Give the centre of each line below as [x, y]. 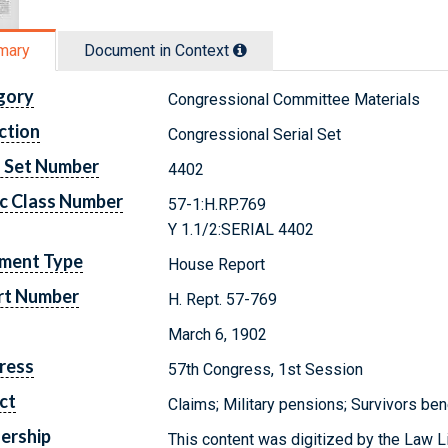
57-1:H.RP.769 [217, 204]
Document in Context [158, 50]
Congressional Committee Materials [294, 99]
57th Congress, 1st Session [266, 369]
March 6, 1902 [218, 334]
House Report [217, 264]
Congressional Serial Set [255, 134]
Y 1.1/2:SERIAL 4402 [241, 229]
